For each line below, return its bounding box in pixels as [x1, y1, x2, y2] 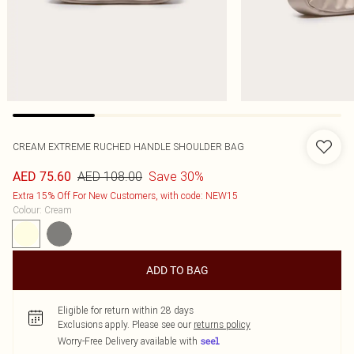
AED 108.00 [77, 168, 142, 184]
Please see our [132, 318, 191, 330]
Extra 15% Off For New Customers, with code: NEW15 [13, 190, 238, 201]
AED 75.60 [13, 169, 71, 184]
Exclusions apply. [58, 318, 130, 330]
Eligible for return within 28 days [58, 304, 194, 316]
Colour [13, 204, 40, 216]
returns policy [194, 318, 250, 330]
